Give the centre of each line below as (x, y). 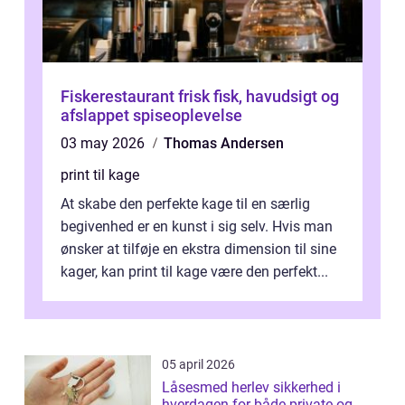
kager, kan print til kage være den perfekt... (194, 272)
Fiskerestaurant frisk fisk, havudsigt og (119, 97)
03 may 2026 (104, 144)
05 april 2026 (198, 365)
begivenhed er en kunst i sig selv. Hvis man (197, 227)
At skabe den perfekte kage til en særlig (185, 204)
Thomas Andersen (224, 144)
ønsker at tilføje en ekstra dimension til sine (198, 250)
